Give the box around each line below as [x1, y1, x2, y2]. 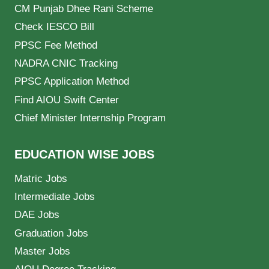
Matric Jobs [14, 172, 67, 184]
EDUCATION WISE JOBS [14, 147, 154, 161]
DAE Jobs [14, 209, 59, 221]
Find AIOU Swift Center [14, 94, 119, 106]
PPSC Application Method [14, 76, 129, 88]
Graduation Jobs [14, 227, 88, 239]
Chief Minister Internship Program [14, 112, 166, 124]
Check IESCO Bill [14, 21, 94, 33]
